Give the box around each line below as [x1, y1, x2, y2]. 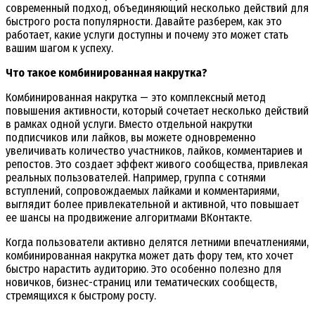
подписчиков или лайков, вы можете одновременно [6, 130, 256, 144]
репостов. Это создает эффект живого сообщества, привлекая [6, 157, 308, 171]
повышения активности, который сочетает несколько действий [6, 103, 309, 117]
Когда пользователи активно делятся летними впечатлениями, [6, 235, 309, 249]
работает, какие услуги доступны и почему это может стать [6, 27, 288, 41]
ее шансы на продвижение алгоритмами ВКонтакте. [6, 210, 252, 224]
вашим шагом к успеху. [6, 41, 113, 55]
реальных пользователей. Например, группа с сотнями [6, 170, 266, 184]
